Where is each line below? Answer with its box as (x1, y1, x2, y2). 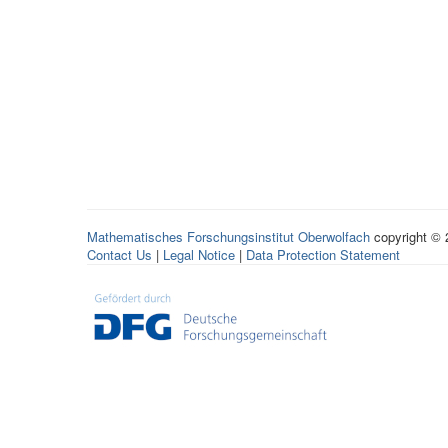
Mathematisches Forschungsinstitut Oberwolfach (87, 227, 370, 246)
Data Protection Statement (246, 245, 400, 264)
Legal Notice (163, 245, 235, 264)
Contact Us (87, 245, 152, 264)
